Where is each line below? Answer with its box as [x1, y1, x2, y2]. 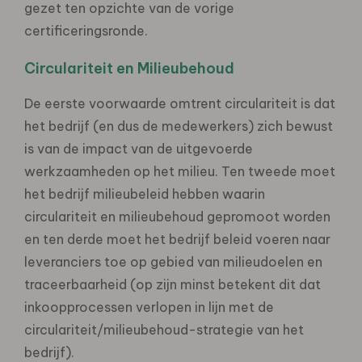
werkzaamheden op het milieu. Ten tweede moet [24, 162, 335, 179]
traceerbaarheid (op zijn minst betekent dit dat [24, 276, 321, 293]
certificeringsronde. [24, 22, 148, 39]
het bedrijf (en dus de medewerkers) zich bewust [24, 117, 333, 134]
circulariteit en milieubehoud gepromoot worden [24, 208, 330, 225]
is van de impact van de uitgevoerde [24, 140, 253, 157]
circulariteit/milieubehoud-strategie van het [24, 321, 304, 338]
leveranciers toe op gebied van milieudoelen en [24, 253, 322, 270]
